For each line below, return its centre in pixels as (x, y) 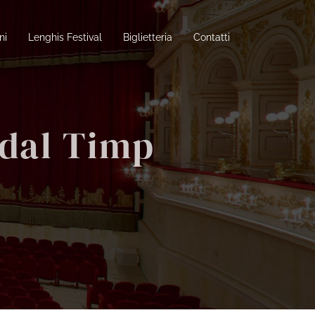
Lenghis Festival (65, 37)
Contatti (211, 37)
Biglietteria (147, 37)
